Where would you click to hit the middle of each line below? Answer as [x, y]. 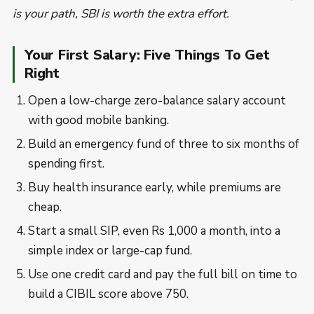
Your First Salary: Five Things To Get [147, 55]
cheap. [45, 207]
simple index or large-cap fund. [110, 251]
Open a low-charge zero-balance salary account [157, 101]
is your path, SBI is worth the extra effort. [121, 14]
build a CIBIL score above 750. [108, 294]
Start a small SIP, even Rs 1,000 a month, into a [154, 231]
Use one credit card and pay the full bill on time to [163, 274]
